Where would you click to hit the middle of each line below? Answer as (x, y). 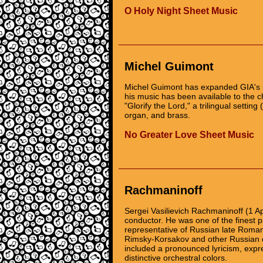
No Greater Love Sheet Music (189, 135)
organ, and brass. (157, 115)
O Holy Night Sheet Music (181, 11)
